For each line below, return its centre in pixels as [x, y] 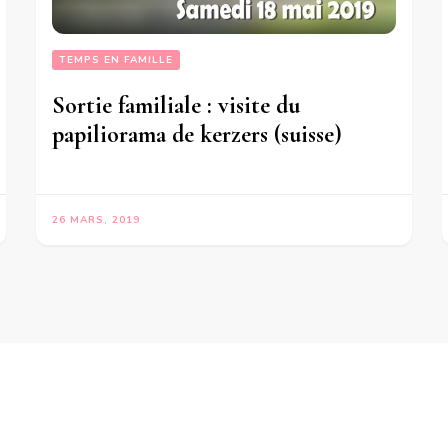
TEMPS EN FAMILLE [116, 59]
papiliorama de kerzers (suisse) [197, 134]
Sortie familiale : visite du [176, 105]
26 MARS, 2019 [96, 219]
